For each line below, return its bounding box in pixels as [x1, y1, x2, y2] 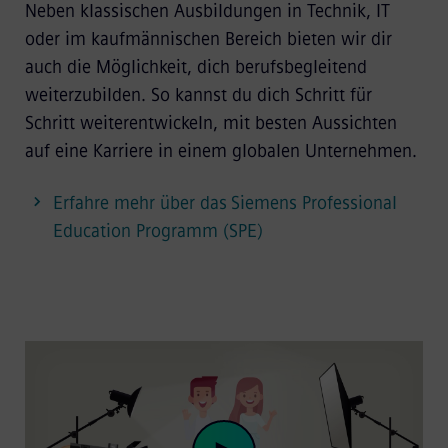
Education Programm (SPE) [52, 219, 263, 242]
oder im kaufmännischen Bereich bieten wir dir [24, 27, 392, 50]
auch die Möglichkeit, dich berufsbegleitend [24, 55, 367, 78]
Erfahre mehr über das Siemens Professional [52, 191, 397, 214]
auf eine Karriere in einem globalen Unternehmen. [24, 139, 422, 162]
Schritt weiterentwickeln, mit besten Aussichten [24, 111, 397, 134]
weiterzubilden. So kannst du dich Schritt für [24, 83, 372, 106]
